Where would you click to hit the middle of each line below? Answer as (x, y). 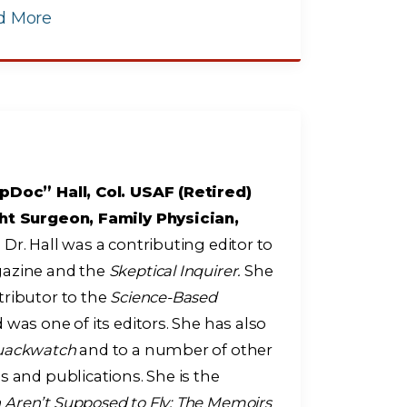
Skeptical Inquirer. (175, 271)
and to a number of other (174, 350)
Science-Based (164, 298)
